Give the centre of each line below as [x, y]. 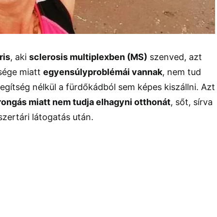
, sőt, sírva [192, 102]
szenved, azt [175, 57]
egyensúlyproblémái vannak [103, 72]
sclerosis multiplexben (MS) [88, 57]
